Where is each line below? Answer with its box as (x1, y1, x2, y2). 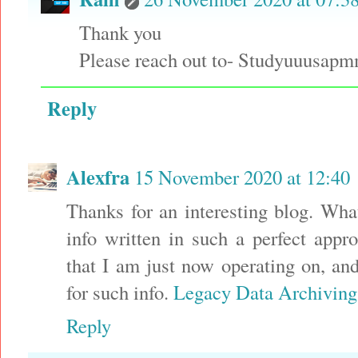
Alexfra (66, 162, 129, 192)
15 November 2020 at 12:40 (134, 164, 350, 191)
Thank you (79, 19, 161, 46)
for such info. (66, 279, 173, 306)
